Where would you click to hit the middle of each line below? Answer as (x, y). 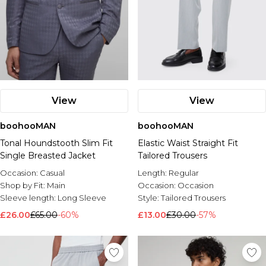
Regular (184, 173)
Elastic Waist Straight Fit (188, 143)
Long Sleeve (82, 198)
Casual (52, 173)
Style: (149, 198)
